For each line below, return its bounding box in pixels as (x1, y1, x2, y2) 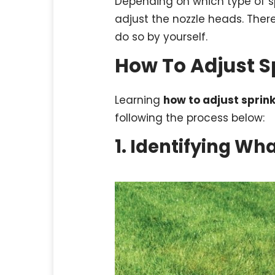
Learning (115, 93, 163, 108)
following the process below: (115, 110, 265, 126)
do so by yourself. (115, 29, 207, 44)
